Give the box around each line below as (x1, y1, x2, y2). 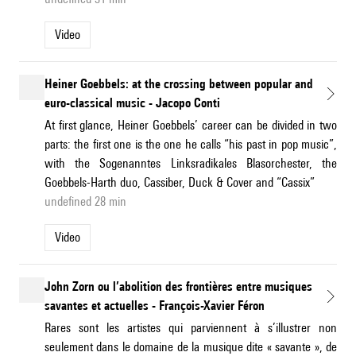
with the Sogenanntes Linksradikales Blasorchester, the (44, 156, 337, 172)
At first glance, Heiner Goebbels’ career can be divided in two (44, 118, 337, 133)
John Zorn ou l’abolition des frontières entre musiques (44, 279, 312, 295)
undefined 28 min (44, 194, 126, 210)
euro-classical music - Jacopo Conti (44, 95, 220, 111)
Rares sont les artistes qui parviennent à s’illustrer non (44, 320, 337, 336)
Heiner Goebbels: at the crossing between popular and (44, 76, 313, 92)
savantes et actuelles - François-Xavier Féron (44, 298, 265, 314)
